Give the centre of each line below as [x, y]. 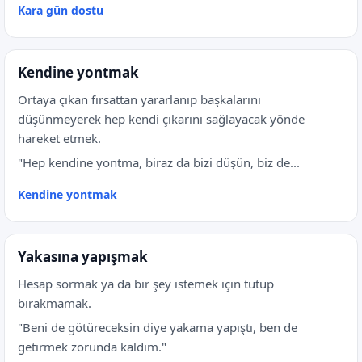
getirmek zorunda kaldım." [92, 347]
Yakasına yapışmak [83, 257]
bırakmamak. [55, 303]
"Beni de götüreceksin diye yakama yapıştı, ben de [158, 327]
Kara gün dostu [61, 10]
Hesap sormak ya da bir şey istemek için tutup [146, 284]
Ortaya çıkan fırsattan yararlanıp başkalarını [139, 99]
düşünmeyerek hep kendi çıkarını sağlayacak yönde [161, 119]
